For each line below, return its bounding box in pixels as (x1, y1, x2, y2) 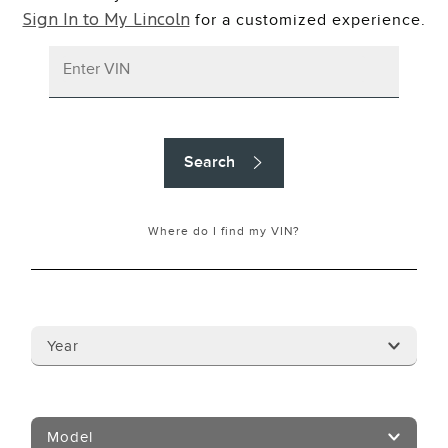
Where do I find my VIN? (148, 224, 300, 238)
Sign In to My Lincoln (22, 13, 190, 28)
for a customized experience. (189, 11, 426, 29)
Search (184, 153, 235, 171)
